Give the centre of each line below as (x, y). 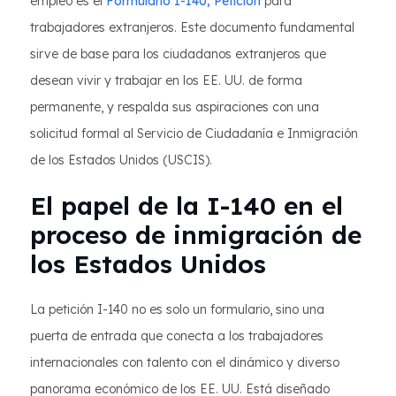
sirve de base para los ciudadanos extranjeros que (178, 54)
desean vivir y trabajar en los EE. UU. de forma (166, 80)
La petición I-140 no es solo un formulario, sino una (177, 309)
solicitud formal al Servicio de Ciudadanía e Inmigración (194, 133)
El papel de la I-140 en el (187, 206)
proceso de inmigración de (196, 235)
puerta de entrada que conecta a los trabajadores (177, 336)
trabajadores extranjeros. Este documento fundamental (192, 27)
